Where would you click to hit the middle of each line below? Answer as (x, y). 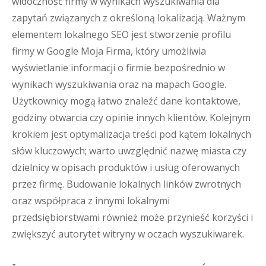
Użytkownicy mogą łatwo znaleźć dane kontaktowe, (126, 101)
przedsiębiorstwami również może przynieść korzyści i (132, 217)
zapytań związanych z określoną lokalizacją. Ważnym (129, 18)
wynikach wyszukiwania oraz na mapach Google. (119, 84)
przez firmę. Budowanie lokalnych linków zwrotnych (126, 184)
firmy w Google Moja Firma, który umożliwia (109, 51)
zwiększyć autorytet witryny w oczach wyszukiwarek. (128, 234)
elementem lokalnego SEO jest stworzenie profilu (121, 34)
